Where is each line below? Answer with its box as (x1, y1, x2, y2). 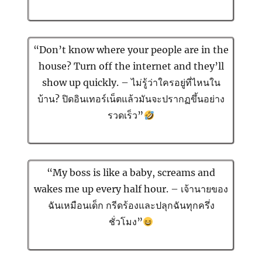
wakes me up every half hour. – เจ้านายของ (34, 183, 228, 195)
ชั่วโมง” (108, 216, 143, 228)
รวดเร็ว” (108, 109, 144, 122)
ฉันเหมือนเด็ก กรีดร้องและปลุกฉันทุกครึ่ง (47, 199, 215, 212)
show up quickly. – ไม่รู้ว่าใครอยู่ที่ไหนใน (42, 77, 220, 89)
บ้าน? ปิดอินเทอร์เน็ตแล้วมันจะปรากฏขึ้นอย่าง (37, 93, 225, 105)
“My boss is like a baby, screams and (47, 167, 215, 179)
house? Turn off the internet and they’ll (38, 60, 224, 73)
